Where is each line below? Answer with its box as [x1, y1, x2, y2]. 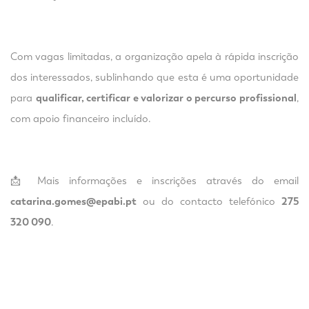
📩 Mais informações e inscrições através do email [10, 175, 299, 187]
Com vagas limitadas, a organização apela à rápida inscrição [10, 50, 299, 63]
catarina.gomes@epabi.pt [10, 195, 137, 208]
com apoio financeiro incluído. [10, 112, 151, 125]
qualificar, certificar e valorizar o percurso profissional [35, 92, 297, 104]
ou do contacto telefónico [137, 195, 281, 208]
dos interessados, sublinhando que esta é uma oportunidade [10, 71, 299, 83]
